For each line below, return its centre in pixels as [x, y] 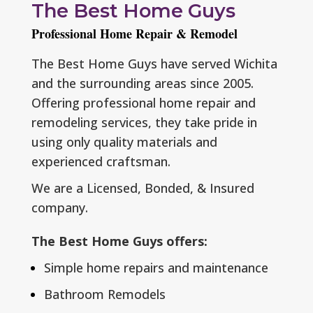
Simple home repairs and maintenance [156, 268]
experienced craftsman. [101, 162]
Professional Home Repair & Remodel [134, 34]
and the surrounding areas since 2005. [142, 83]
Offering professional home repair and [143, 103]
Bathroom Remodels [104, 294]
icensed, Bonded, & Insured [174, 188]
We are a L [62, 188]
